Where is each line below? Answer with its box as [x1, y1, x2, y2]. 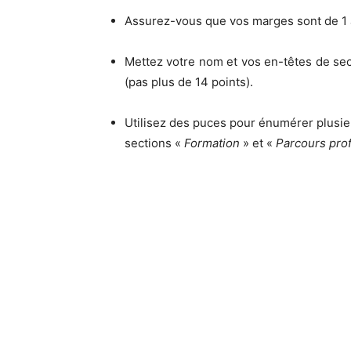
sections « [125, 135, 184, 150]
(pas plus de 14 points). [125, 74, 253, 89]
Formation [184, 135, 240, 150]
